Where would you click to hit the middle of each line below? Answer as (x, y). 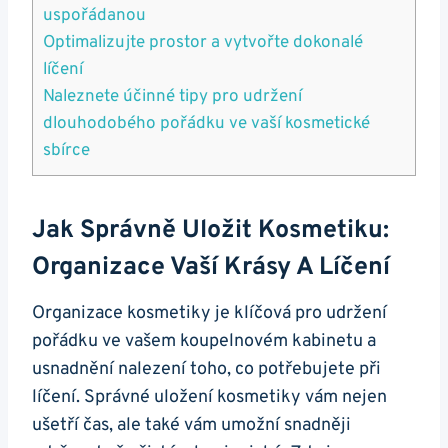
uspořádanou (94, 15)
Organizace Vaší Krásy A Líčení (211, 268)
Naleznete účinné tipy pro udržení (172, 96)
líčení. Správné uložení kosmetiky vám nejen (209, 397)
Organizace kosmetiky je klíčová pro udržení (209, 313)
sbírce (66, 150)
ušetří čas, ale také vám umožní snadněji (191, 425)
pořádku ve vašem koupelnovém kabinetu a (204, 341)
